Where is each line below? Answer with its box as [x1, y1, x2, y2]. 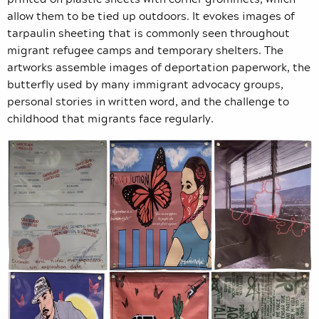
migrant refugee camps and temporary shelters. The [7, 41, 283, 59]
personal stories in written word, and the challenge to [7, 93, 289, 110]
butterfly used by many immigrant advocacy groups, [7, 75, 283, 93]
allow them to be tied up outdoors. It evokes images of [7, 7, 295, 25]
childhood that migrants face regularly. [7, 110, 216, 127]
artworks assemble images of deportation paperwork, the [7, 58, 310, 76]
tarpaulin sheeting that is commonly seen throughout [7, 24, 290, 42]
